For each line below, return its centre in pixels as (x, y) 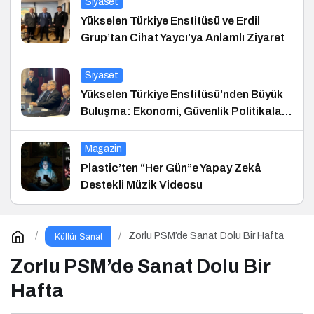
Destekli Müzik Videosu (142, 184)
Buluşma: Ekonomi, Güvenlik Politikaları (185, 111)
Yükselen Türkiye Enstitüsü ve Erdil (170, 20)
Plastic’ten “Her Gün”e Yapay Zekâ (171, 168)
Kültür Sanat (78, 237)
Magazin (103, 149)
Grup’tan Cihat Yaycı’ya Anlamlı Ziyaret (183, 37)
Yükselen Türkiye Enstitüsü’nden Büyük (182, 94)
